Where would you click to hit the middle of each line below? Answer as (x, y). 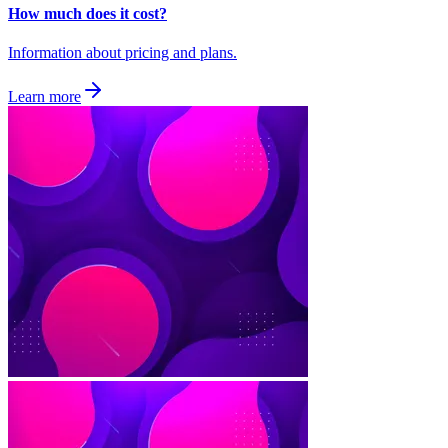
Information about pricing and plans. (122, 53)
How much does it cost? (87, 13)
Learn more (44, 97)
